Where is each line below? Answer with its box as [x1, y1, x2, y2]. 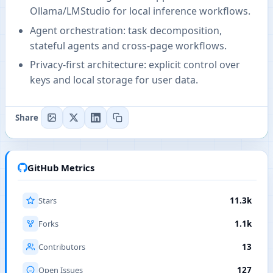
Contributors [38, 241, 85, 253]
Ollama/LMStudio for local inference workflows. [30, 4, 250, 18]
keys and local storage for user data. [30, 73, 198, 87]
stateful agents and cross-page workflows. [30, 38, 227, 52]
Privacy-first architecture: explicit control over [30, 58, 240, 72]
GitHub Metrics [27, 161, 94, 174]
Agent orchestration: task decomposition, [30, 23, 222, 37]
